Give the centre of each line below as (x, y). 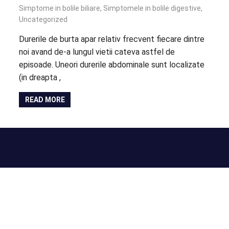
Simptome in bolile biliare (60, 8)
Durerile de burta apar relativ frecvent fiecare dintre (112, 39)
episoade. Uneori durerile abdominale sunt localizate (112, 65)
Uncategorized (43, 20)
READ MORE (45, 100)
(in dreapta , (40, 78)
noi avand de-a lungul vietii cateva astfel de (97, 52)
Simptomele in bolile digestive (152, 8)
